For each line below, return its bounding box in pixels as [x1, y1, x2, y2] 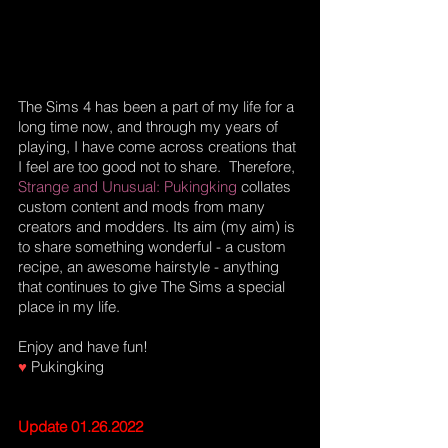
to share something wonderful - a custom [18, 236, 290, 256]
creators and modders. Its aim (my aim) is [18, 216, 299, 236]
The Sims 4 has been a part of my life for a [18, 96, 298, 116]
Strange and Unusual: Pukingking [18, 176, 241, 196]
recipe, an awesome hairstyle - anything [18, 256, 283, 276]
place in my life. [18, 296, 120, 316]
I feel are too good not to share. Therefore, [18, 156, 299, 176]
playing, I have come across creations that [18, 136, 300, 156]
